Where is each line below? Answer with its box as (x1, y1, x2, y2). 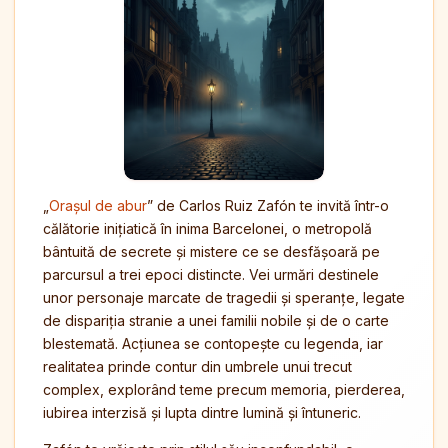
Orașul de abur (49, 197, 147, 214)
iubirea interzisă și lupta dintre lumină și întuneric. (43, 404, 361, 421)
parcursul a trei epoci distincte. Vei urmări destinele (43, 266, 379, 283)
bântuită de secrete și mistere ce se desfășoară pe (43, 243, 380, 260)
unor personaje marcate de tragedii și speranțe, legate (43, 289, 405, 306)
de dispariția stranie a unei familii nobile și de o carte (43, 312, 389, 329)
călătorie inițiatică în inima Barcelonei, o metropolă (43, 220, 372, 237)
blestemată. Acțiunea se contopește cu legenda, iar (43, 335, 383, 352)
